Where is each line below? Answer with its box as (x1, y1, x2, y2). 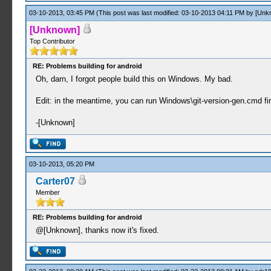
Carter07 (35, 176, 75, 186)
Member (35, 189, 60, 196)
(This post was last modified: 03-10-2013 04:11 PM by (96, 9, 255, 16)
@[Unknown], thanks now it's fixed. (35, 226, 159, 235)
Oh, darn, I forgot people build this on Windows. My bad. (35, 74, 233, 83)
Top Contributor (29, 38, 75, 45)
